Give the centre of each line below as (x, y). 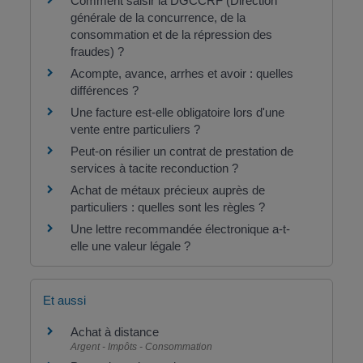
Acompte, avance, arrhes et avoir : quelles (181, 73)
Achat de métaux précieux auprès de (167, 190)
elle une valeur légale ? (130, 246)
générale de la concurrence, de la (158, 17)
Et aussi (64, 301)
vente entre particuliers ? (137, 129)
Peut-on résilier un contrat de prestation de (181, 151)
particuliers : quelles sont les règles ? (167, 207)
